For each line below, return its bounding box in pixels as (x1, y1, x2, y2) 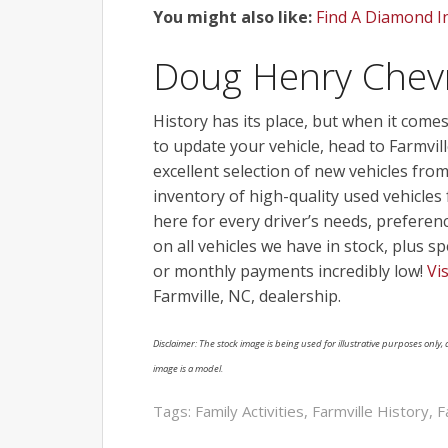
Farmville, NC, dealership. (153, 284, 341, 307)
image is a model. (153, 361, 223, 375)
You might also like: (153, 5, 312, 28)
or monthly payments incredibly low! (153, 259, 427, 282)
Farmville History (312, 400, 429, 421)
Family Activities (195, 400, 304, 421)
